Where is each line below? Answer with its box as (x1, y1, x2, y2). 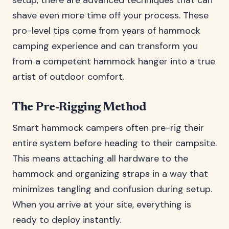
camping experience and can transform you (12, 40, 198, 52)
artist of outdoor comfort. (12, 71, 124, 83)
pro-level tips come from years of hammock (12, 25, 200, 37)
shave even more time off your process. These (12, 9, 209, 21)
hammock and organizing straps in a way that (12, 168, 208, 180)
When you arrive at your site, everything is (12, 198, 191, 211)
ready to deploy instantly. (12, 214, 121, 226)
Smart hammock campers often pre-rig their (12, 122, 204, 134)
